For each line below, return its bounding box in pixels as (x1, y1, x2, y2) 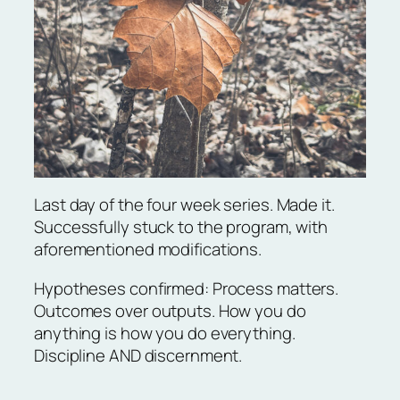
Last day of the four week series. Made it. (34, 193, 335, 217)
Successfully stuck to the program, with (34, 215, 329, 239)
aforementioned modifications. (34, 237, 262, 262)
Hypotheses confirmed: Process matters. (34, 276, 339, 300)
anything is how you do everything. (34, 321, 296, 345)
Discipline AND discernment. (34, 343, 243, 367)
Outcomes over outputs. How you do (34, 298, 306, 322)
